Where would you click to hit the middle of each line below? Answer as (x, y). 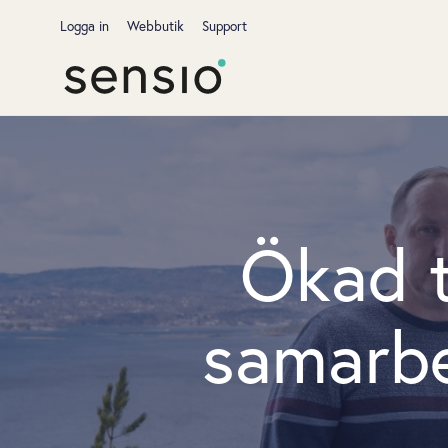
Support (224, 26)
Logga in (84, 26)
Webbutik (155, 26)
